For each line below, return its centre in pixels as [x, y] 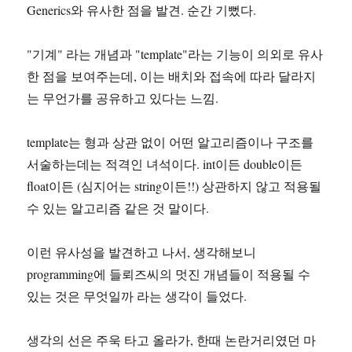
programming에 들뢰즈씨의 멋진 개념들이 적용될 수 [169, 274]
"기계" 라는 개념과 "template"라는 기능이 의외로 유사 [175, 54]
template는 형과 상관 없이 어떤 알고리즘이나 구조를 [170, 142]
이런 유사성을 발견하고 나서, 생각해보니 [142, 252]
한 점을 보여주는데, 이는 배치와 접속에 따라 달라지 [172, 76]
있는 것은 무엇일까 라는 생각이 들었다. [137, 296]
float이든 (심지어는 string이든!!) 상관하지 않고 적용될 [174, 186]
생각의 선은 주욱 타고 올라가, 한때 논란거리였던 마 [172, 340]
